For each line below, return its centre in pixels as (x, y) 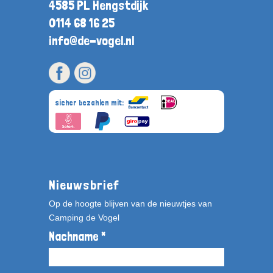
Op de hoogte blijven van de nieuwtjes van (130, 203)
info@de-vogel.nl (91, 41)
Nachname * (77, 236)
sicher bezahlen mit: (90, 103)
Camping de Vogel (84, 217)
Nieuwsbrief (84, 185)
